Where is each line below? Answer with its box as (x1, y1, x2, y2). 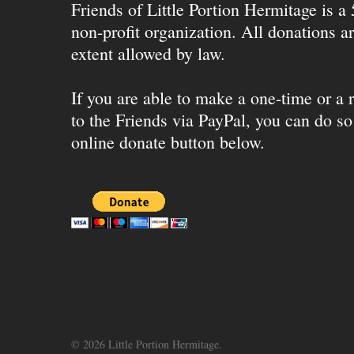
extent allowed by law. (71, 42, 225, 65)
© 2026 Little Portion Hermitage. (71, 337, 222, 352)
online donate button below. (71, 130, 265, 153)
